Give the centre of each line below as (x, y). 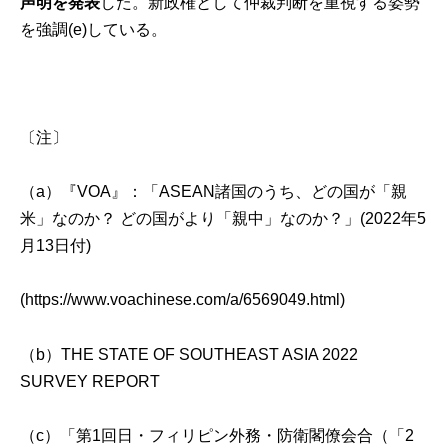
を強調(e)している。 (94, 29)
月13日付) (56, 246)
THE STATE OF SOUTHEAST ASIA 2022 (210, 354)
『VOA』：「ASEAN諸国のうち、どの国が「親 (234, 192)
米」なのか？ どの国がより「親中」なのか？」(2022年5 (223, 219)
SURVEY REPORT (90, 381)
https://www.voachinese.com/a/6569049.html (183, 300)
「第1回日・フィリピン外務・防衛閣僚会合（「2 (237, 435)
